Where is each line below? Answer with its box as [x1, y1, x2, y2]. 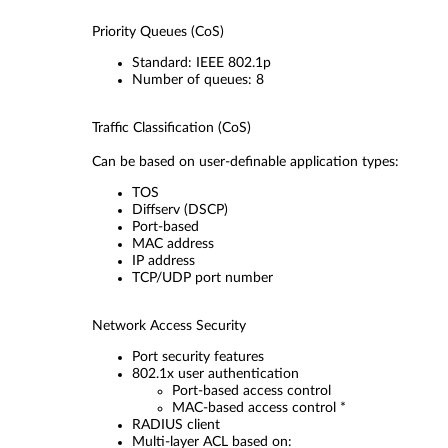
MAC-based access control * [172, 401, 346, 415]
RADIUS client [132, 418, 220, 432]
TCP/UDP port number [132, 271, 273, 285]
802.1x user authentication [132, 367, 311, 381]
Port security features [132, 350, 264, 364]
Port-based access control [172, 384, 331, 398]
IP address [132, 254, 195, 268]
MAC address [132, 237, 214, 251]
